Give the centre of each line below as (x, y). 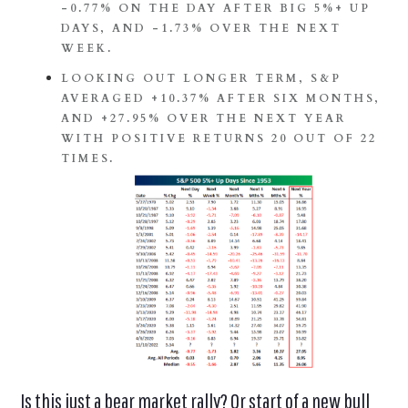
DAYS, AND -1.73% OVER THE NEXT (202, 29)
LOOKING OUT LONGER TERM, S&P (202, 79)
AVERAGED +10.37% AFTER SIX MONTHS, (221, 99)
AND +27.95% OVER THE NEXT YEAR (204, 119)
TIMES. (91, 159)
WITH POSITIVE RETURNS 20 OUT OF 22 (219, 139)
